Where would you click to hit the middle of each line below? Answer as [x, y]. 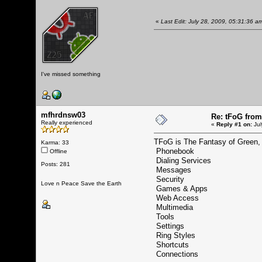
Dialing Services [182, 160]
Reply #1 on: [234, 124]
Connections [176, 254]
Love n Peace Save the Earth [81, 183]
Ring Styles [175, 235]
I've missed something [71, 74]
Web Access [176, 198]
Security [169, 179]
